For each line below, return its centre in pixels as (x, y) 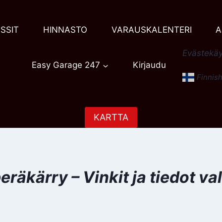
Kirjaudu (149, 65)
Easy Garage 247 (66, 65)
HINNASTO (65, 30)
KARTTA (111, 117)
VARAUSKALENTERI (151, 30)
